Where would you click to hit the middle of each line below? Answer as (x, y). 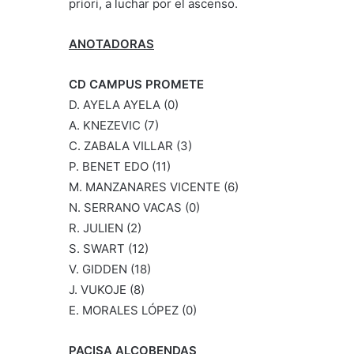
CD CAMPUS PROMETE (136, 85)
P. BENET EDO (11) (120, 167)
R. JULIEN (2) (105, 228)
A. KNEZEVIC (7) (114, 126)
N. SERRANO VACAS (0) (134, 208)
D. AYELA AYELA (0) (124, 105)
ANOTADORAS (111, 44)
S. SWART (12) (109, 249)
